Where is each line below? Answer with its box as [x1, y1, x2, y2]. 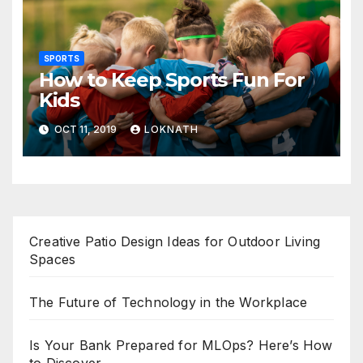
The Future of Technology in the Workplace [29, 294, 308, 311]
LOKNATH [143, 122, 199, 135]
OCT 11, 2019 [51, 122, 119, 135]
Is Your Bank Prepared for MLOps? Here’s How [29, 337, 333, 354]
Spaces [29, 251, 76, 268]
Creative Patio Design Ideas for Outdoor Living [29, 233, 321, 250]
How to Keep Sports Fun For [38, 68, 305, 92]
